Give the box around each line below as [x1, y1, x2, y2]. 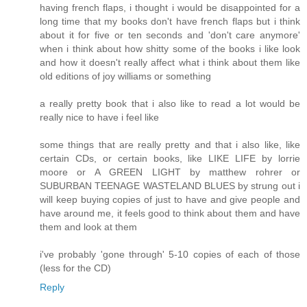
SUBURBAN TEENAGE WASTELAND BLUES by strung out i [40, 180, 300, 192]
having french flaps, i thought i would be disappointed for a [40, 2, 300, 14]
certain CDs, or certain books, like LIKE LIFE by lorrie [40, 153, 300, 164]
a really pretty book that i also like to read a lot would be [40, 98, 300, 110]
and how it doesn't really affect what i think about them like [40, 57, 300, 69]
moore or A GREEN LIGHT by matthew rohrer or [40, 167, 300, 178]
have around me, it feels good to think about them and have [40, 208, 300, 219]
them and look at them [40, 221, 137, 233]
